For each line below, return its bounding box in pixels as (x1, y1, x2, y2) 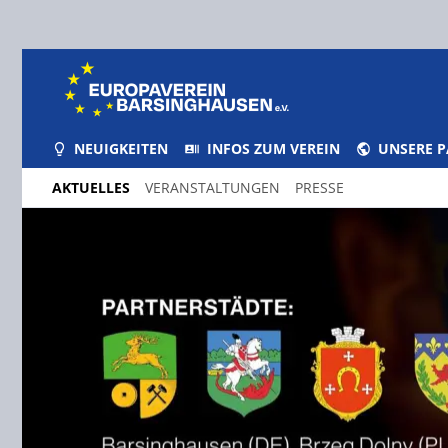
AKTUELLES (52, 178, 130, 197)
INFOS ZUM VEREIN (206, 139, 340, 158)
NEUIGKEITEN (74, 139, 169, 158)
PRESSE (295, 178, 344, 197)
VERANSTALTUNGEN (145, 178, 280, 197)
